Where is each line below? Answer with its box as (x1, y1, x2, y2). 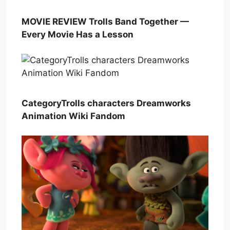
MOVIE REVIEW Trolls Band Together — (22, 16, 189, 27)
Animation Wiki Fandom (22, 110, 125, 121)
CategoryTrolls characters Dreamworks (22, 98, 191, 108)
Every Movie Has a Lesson (22, 29, 133, 40)
